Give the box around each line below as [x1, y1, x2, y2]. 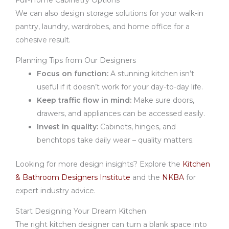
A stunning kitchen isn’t [108, 69, 194, 78]
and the [130, 173, 162, 182]
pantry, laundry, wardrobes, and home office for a [15, 22, 190, 31]
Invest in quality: [37, 122, 98, 131]
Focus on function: [37, 69, 108, 78]
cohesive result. [15, 35, 71, 44]
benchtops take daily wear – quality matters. [37, 135, 194, 145]
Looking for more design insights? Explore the [15, 159, 182, 169]
